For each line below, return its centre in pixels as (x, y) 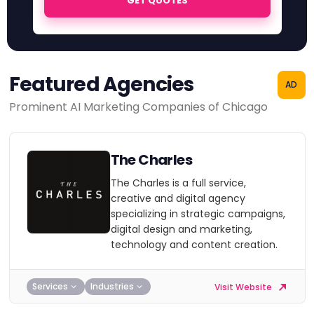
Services (50, 286)
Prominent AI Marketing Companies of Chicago (138, 107)
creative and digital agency (178, 198)
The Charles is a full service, (178, 183)
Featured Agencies (101, 84)
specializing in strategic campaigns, (198, 214)
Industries (112, 286)
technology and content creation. (194, 245)
